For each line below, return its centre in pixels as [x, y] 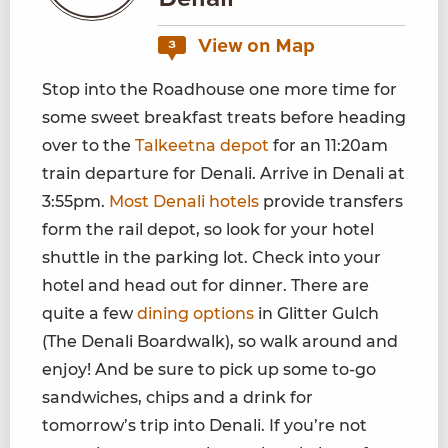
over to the [88, 146]
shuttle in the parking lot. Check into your [211, 258]
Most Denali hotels [184, 202]
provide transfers [331, 202]
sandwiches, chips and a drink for [177, 398]
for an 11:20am [328, 146]
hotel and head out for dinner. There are [205, 286]
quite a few [89, 314]
